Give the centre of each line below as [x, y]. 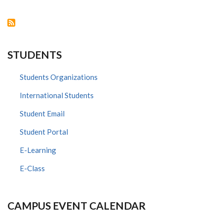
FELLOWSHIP [81, 20]
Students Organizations [59, 77]
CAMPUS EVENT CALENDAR [76, 205]
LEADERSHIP [80, 13]
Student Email [42, 113]
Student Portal [44, 131]
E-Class [32, 168]
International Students [57, 95]
